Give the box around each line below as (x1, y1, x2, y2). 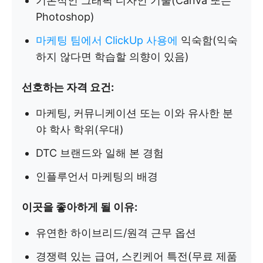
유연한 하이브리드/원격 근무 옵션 (36, 226, 196, 239)
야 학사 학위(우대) (36, 123, 124, 136)
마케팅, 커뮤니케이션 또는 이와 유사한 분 (36, 106, 233, 119)
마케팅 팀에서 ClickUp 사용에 (36, 33, 178, 46)
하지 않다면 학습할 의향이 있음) (36, 50, 189, 63)
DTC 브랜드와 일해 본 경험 (36, 146, 164, 159)
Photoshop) (36, 10, 95, 23)
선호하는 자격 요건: (22, 80, 114, 93)
